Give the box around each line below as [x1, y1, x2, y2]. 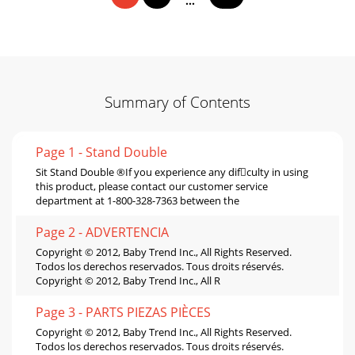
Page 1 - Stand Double [36, 143, 167, 161]
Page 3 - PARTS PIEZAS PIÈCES [36, 303, 211, 321]
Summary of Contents [105, 91, 250, 112]
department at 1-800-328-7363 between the [36, 193, 239, 208]
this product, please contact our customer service [36, 178, 268, 193]
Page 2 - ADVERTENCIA [36, 223, 169, 241]
